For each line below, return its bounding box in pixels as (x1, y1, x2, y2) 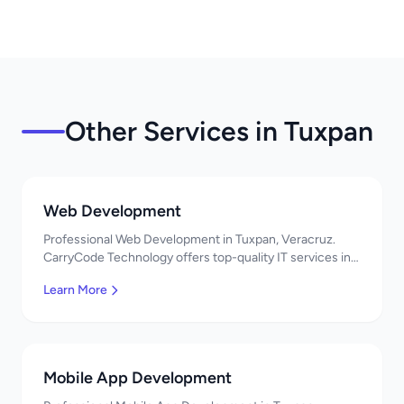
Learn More (43, 282, 107, 298)
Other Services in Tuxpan (65, 115, 373, 148)
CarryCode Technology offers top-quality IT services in (43, 250, 351, 265)
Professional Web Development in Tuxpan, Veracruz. (43, 232, 335, 247)
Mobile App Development (43, 368, 232, 388)
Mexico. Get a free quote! (43, 268, 187, 283)
